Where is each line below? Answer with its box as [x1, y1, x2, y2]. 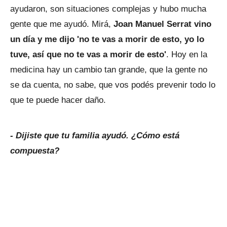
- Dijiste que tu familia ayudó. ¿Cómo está [10, 131, 179, 140]
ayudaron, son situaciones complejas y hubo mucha [10, 4, 206, 14]
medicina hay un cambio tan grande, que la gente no [10, 65, 207, 74]
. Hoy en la [166, 50, 207, 59]
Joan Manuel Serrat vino [113, 19, 211, 29]
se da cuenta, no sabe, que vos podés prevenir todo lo [10, 80, 215, 90]
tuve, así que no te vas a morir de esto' [10, 50, 166, 59]
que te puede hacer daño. [10, 95, 106, 105]
